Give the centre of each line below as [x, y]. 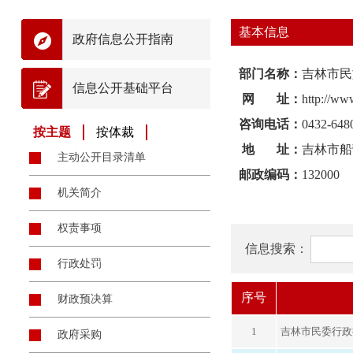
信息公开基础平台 [123, 88]
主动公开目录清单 [102, 157]
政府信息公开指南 [123, 39]
